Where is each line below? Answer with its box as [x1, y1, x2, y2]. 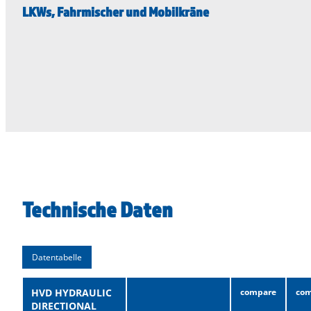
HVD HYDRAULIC [31, 285, 112, 299]
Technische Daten [22, 196, 173, 222]
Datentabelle [32, 251, 82, 263]
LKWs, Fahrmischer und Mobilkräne [22, 3, 209, 19]
